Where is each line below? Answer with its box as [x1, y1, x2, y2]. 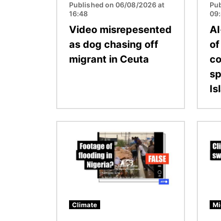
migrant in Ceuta [69, 53, 149, 65]
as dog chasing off [69, 38, 158, 50]
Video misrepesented [69, 23, 172, 36]
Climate [72, 200, 97, 209]
